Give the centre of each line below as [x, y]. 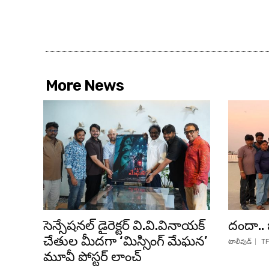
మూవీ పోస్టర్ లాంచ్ [92, 257]
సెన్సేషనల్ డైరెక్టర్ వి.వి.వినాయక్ [124, 226]
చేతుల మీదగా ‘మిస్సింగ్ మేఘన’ [125, 241]
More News [85, 86]
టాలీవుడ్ [240, 242]
